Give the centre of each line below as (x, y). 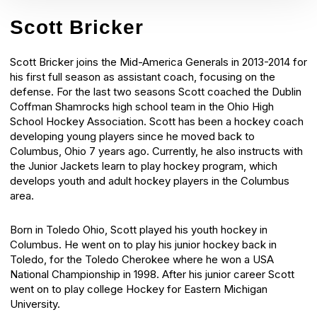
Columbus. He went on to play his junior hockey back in (143, 244)
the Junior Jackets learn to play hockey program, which (144, 166)
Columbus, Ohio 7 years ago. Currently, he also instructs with (156, 151)
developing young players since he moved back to (132, 137)
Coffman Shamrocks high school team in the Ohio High (142, 107)
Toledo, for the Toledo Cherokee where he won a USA (142, 259)
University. (35, 304)
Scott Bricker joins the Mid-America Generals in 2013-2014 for (158, 62)
